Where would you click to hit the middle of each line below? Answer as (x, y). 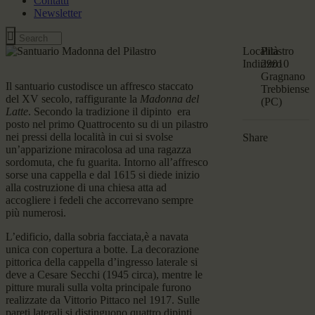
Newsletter (58, 13)
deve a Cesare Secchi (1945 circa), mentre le (104, 275)
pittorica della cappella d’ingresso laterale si (102, 262)
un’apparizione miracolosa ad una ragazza (98, 150)
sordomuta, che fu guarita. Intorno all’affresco (107, 162)
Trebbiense (285, 89)
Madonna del (169, 99)
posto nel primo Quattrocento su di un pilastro (107, 124)
